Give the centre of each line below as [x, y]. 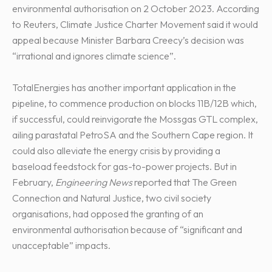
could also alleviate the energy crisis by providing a [116, 150]
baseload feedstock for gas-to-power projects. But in [124, 166]
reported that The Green [185, 182]
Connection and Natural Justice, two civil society [112, 198]
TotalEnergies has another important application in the [124, 87]
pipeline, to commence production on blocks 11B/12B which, [134, 103]
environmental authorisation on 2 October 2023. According [136, 8]
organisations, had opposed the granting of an [108, 213]
